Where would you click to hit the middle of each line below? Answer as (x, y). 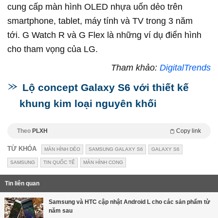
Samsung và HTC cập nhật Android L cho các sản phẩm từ (129, 202)
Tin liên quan (22, 184)
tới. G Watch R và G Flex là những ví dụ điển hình (104, 35)
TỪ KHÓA (22, 149)
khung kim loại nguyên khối (88, 104)
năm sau (61, 211)
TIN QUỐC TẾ (59, 163)
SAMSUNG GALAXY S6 (116, 149)
